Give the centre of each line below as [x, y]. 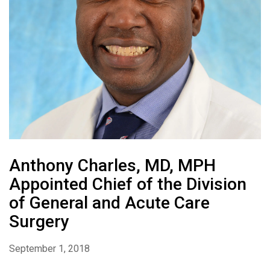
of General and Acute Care [109, 203]
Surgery [39, 222]
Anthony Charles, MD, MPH [112, 166]
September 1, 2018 [49, 249]
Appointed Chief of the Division [128, 184]
